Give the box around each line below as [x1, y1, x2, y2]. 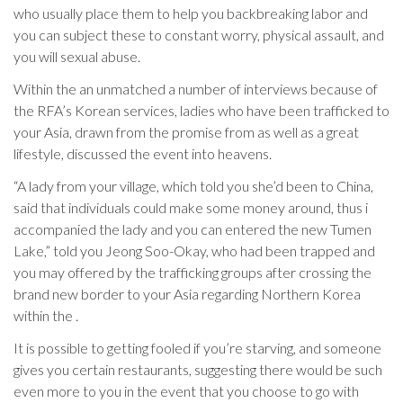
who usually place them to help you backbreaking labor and [13, 4, 368, 22]
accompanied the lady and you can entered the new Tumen [13, 220, 372, 237]
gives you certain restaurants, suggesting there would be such [13, 361, 382, 378]
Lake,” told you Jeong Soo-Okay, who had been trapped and [13, 242, 375, 259]
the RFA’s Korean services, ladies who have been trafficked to [13, 102, 390, 119]
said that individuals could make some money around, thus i [13, 199, 368, 216]
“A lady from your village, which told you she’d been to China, [13, 177, 373, 194]
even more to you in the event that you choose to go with [13, 382, 359, 399]
